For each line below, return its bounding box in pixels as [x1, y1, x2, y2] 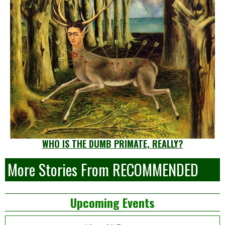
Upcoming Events [70, 193, 155, 212]
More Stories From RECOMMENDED [8, 158, 198, 181]
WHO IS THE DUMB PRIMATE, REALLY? [42, 137, 183, 150]
